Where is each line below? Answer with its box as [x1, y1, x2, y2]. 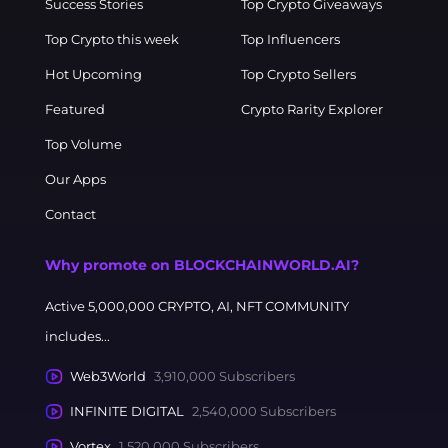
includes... [44, 328, 110, 344]
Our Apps [44, 171, 106, 187]
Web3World [69, 368, 146, 384]
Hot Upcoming [44, 66, 142, 82]
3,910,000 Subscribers [153, 368, 295, 384]
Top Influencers [241, 31, 341, 47]
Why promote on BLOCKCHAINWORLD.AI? [44, 256, 359, 274]
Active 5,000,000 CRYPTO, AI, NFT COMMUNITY [44, 298, 349, 314]
